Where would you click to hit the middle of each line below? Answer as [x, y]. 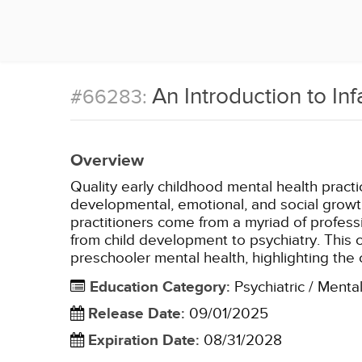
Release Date [135, 314]
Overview [107, 161]
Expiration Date [142, 341]
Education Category [158, 287]
